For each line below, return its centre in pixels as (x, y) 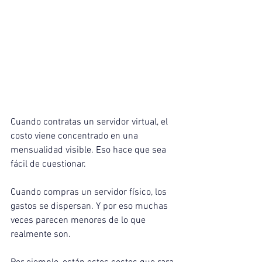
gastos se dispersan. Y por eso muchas (90, 207)
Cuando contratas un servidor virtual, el (90, 123)
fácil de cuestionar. (48, 165)
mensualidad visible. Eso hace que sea (89, 151)
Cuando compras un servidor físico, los (90, 193)
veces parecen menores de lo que (79, 221)
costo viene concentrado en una (75, 137)
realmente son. (41, 235)
